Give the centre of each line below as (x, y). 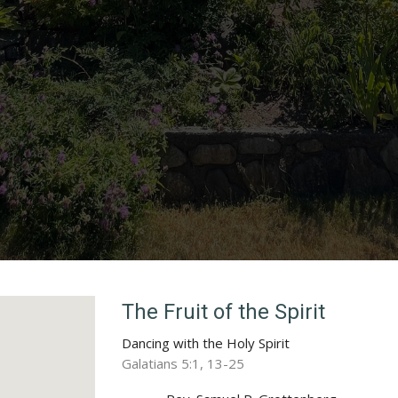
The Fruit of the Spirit (224, 312)
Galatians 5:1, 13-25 (183, 364)
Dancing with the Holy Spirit (206, 343)
